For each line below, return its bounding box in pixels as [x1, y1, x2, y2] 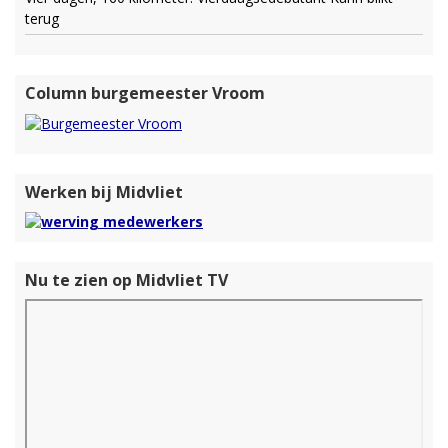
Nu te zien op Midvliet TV [25, 268, 228, 291]
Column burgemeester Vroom [25, 82, 265, 105]
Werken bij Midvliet [25, 180, 183, 203]
